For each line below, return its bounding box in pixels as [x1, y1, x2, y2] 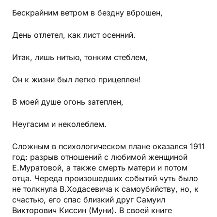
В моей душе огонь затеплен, [12, 97, 124, 107]
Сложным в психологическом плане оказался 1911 [12, 141, 205, 152]
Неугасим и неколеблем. [12, 119, 107, 129]
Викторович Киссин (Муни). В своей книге [12, 205, 172, 216]
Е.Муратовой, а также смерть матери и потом [12, 163, 187, 173]
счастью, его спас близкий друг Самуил [12, 195, 165, 205]
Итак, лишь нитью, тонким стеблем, [12, 52, 148, 62]
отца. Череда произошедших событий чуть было [12, 173, 198, 184]
